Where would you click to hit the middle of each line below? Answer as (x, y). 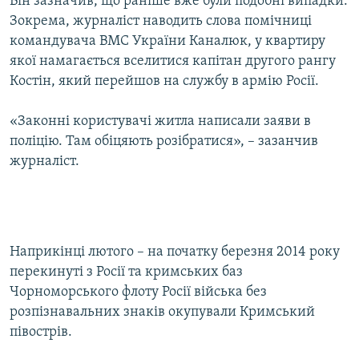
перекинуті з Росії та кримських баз (126, 272)
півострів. (41, 333)
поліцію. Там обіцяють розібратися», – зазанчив (164, 142)
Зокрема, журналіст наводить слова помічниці (161, 22)
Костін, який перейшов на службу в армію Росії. (164, 82)
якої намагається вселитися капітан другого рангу (173, 62)
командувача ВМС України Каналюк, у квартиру (167, 42)
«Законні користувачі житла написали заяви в (160, 122)
